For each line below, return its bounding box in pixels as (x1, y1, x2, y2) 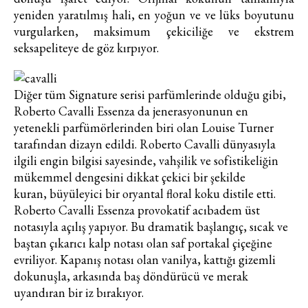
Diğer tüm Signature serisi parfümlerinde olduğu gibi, (14, 87, 286, 103)
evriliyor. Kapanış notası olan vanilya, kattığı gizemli (14, 252, 276, 268)
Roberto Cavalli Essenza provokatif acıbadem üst (14, 202, 260, 219)
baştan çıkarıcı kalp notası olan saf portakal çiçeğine (14, 235, 272, 252)
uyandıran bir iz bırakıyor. (14, 285, 144, 301)
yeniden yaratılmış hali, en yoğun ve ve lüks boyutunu (14, 7, 294, 23)
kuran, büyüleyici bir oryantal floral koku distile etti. (14, 186, 276, 202)
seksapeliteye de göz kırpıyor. (14, 40, 159, 56)
